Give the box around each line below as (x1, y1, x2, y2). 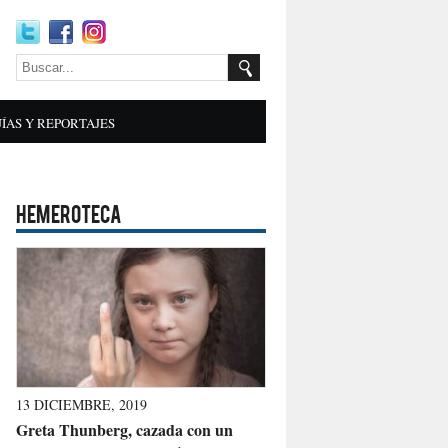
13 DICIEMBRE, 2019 (16, 394, 147, 414)
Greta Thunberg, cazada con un (16, 417, 233, 441)
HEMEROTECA (16, 207, 122, 227)
